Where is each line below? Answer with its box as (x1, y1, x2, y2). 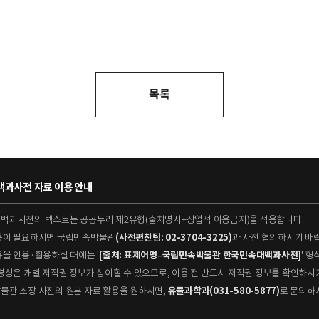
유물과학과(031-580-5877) (167, 285, 280, 298)
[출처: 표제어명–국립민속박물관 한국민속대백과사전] (99, 249, 301, 262)
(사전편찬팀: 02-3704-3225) (115, 231, 232, 244)
